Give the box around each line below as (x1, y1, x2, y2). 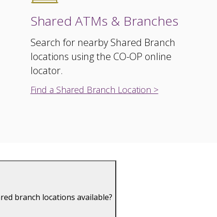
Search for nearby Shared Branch (30, 36, 175, 49)
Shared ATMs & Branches (30, 12, 178, 30)
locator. (30, 64, 63, 77)
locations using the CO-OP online (30, 50, 171, 63)
